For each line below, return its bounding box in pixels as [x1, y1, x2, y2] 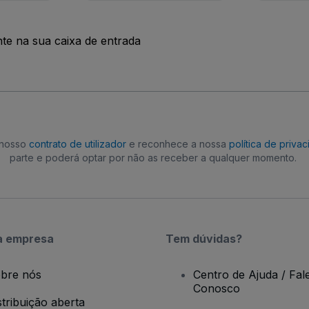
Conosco [193, 281, 240, 296]
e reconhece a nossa [126, 138, 229, 150]
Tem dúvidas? [166, 232, 242, 246]
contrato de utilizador [29, 138, 126, 150]
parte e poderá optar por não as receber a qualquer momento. [10, 152, 297, 164]
